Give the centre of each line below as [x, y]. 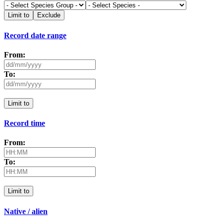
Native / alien [26, 211]
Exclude [49, 15]
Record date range [35, 35]
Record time [25, 123]
